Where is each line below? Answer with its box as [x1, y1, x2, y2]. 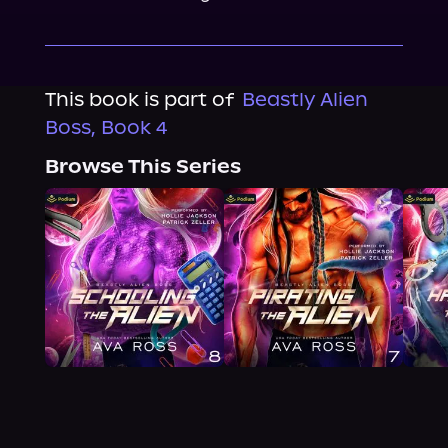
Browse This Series [44, 155, 241, 178]
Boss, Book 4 [44, 116, 168, 139]
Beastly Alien [241, 88, 368, 111]
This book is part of [44, 88, 234, 111]
